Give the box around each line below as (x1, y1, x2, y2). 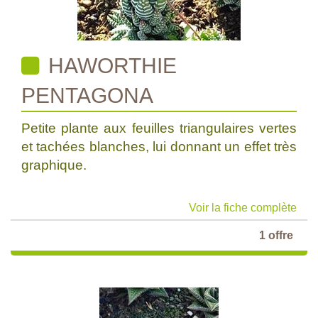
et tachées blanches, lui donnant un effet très (21, 139, 297, 154)
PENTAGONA (21, 84, 153, 107)
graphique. (21, 158, 87, 172)
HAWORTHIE (43, 54, 177, 77)
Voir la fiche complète (189, 202, 297, 214)
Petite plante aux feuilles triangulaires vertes (21, 121, 297, 136)
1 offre (259, 229, 293, 241)
